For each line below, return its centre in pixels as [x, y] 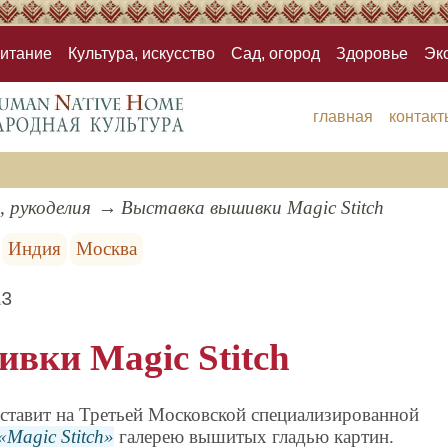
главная [342, 117]
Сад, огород [275, 54]
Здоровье [372, 54]
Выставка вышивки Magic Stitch [252, 208]
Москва [107, 249]
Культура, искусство [141, 54]
